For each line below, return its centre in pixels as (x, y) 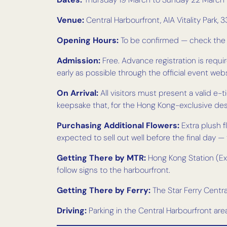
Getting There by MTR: (101, 158)
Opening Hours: (88, 41)
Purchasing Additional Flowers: (118, 126)
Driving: (72, 211)
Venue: (70, 20)
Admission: (79, 61)
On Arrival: (78, 93)
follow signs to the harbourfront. (113, 170)
